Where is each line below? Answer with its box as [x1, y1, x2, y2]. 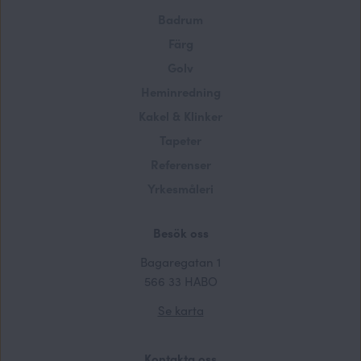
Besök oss [152, 223, 209, 241]
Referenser [150, 155, 211, 172]
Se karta [157, 301, 204, 318]
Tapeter [160, 131, 201, 148]
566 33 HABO [143, 272, 218, 289]
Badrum [158, 10, 203, 27]
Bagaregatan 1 [140, 252, 221, 270]
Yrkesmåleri [147, 179, 214, 197]
